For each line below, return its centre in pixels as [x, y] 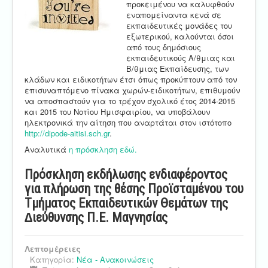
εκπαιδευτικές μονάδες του [179, 26]
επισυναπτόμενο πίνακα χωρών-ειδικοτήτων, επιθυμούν [132, 90]
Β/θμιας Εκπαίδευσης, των [177, 69]
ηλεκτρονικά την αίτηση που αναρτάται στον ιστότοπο [128, 123]
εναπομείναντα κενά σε [174, 15]
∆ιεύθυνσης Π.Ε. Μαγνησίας [96, 218]
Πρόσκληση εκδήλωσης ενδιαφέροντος [126, 175]
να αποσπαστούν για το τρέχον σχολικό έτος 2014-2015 [130, 101]
